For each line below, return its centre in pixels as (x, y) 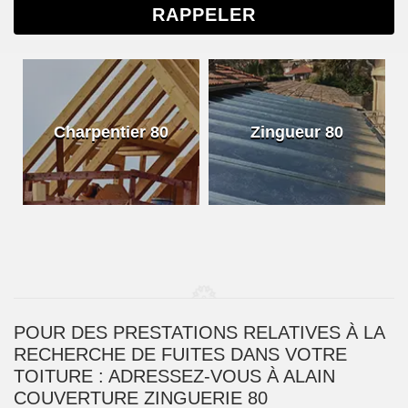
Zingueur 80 (297, 132)
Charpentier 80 (111, 132)
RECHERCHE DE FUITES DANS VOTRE (180, 354)
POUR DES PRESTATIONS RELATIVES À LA (199, 332)
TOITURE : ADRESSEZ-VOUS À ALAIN (174, 376)
